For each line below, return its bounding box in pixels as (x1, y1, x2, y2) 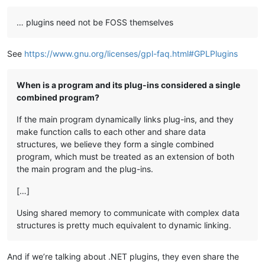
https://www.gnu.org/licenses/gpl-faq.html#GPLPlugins (24, 49, 238, 59)
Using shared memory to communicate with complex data (17, 208, 240, 218)
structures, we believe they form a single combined (17, 139, 214, 150)
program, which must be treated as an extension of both (17, 151, 234, 162)
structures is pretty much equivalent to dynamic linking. (17, 220, 231, 231)
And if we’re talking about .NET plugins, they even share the (7, 251, 239, 262)
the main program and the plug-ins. (17, 164, 153, 174)
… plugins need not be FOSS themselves (17, 17, 173, 28)
